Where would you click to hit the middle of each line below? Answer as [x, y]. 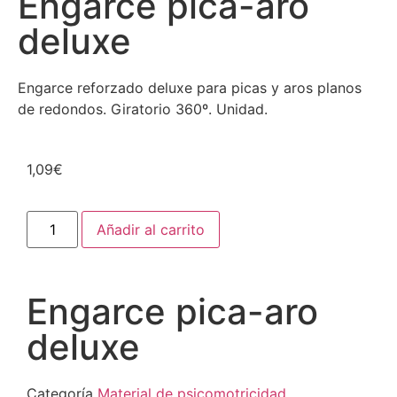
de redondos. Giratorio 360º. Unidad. [143, 109]
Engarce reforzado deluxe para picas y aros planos [190, 88]
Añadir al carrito [151, 229]
